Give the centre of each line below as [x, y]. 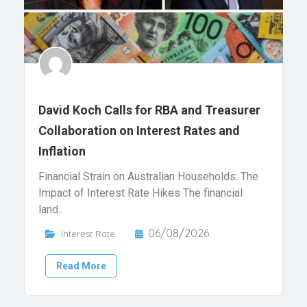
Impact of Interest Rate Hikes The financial [140, 193]
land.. [50, 210]
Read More [81, 266]
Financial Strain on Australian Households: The [148, 177]
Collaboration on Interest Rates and [139, 131]
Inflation [62, 151]
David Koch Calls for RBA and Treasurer [149, 110]
